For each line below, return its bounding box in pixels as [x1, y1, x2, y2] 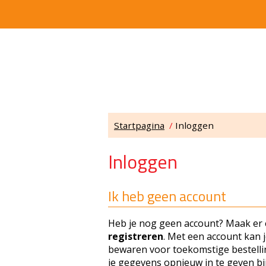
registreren [108, 230, 163, 243]
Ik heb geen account [108, 185, 226, 207]
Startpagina [114, 119, 164, 131]
